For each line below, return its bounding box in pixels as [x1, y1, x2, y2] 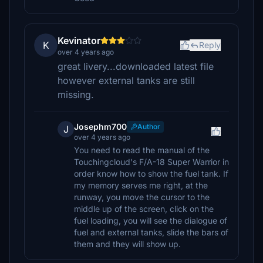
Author [137, 122, 160, 131]
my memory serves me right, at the [74, 180, 208, 190]
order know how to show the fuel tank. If [74, 168, 228, 178]
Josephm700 [74, 122, 127, 131]
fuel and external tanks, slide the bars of [74, 227, 228, 237]
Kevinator [58, 35, 100, 46]
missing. [58, 89, 94, 100]
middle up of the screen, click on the [74, 204, 214, 214]
